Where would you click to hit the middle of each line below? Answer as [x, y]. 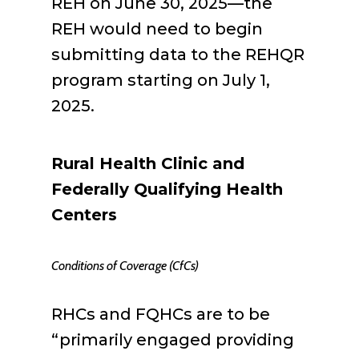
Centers [84, 215]
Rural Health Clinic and [148, 163]
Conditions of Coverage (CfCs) [125, 266]
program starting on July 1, [161, 80]
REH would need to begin [157, 29]
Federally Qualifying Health [167, 189]
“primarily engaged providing [173, 340]
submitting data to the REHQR [178, 54]
